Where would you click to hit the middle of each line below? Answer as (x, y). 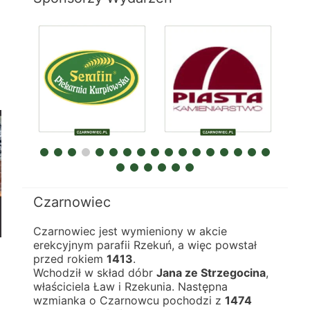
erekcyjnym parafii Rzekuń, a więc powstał (145, 245)
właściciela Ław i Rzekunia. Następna (130, 286)
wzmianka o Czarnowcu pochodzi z (129, 300)
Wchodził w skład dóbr (95, 273)
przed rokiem (70, 259)
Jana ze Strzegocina (211, 273)
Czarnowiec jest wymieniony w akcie (130, 231)
